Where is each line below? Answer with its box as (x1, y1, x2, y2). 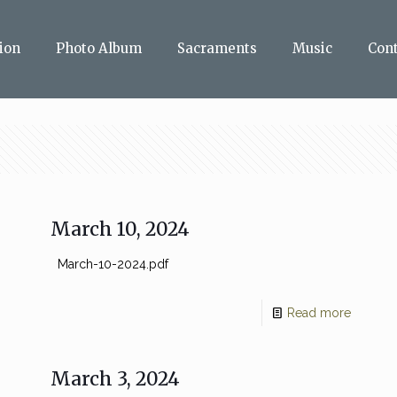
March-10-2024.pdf (50, 257, 168, 271)
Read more (287, 306, 352, 320)
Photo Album (56, 40, 142, 57)
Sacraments (177, 40, 257, 57)
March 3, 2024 (50, 367, 180, 391)
